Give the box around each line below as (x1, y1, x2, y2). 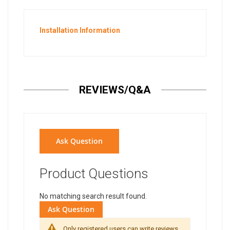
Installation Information (40, 26, 120, 35)
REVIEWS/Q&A (79, 84, 151, 97)
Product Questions (40, 166, 148, 182)
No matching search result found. (40, 192, 147, 201)
